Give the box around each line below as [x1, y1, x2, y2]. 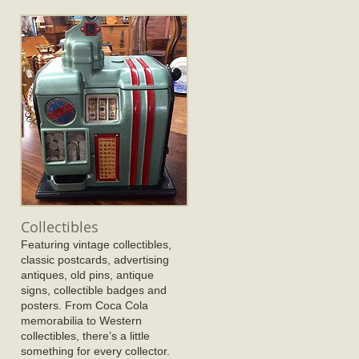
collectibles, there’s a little [21, 329, 150, 342]
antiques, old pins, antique [21, 268, 154, 281]
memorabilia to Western [21, 314, 142, 327]
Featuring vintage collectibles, [21, 238, 171, 251]
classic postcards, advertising [21, 253, 169, 266]
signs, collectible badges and [21, 284, 167, 296]
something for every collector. [21, 345, 170, 357]
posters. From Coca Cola [21, 299, 148, 312]
